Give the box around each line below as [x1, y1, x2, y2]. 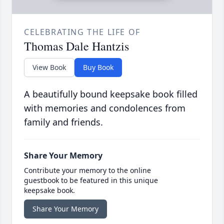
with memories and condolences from [24, 102, 185, 114]
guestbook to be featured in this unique [24, 175, 158, 185]
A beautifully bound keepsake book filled [24, 88, 197, 100]
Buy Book [83, 62, 113, 72]
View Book [32, 62, 66, 72]
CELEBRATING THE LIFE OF [24, 26, 140, 38]
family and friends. [24, 116, 103, 128]
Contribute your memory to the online [24, 165, 151, 175]
